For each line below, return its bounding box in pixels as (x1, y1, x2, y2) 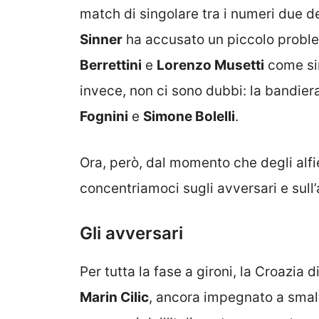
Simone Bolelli (143, 108, 235, 125)
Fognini (80, 108, 128, 125)
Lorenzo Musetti (157, 57, 264, 74)
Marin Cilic (80, 289, 149, 306)
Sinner (80, 31, 122, 48)
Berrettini (80, 57, 142, 74)
